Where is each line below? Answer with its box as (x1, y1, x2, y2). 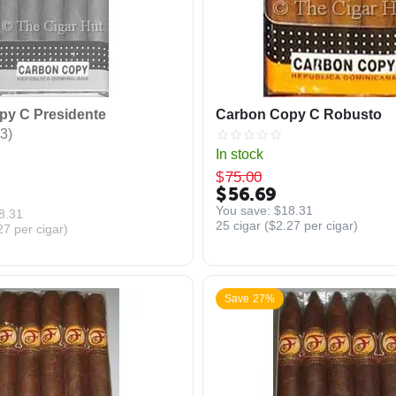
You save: (216, 202, 274, 217)
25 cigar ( (216, 217, 269, 232)
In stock (216, 147, 263, 162)
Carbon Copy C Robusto (216, 107, 382, 122)
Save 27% (225, 293, 275, 305)
